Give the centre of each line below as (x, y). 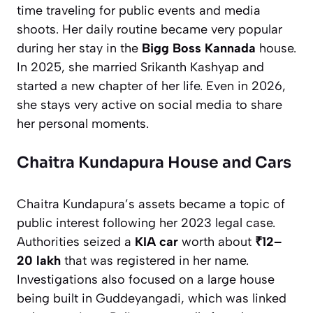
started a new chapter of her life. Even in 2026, (151, 86)
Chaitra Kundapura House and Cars (154, 162)
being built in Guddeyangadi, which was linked (152, 298)
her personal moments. (83, 123)
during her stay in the (79, 48)
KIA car (156, 241)
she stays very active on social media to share (150, 104)
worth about (217, 241)
